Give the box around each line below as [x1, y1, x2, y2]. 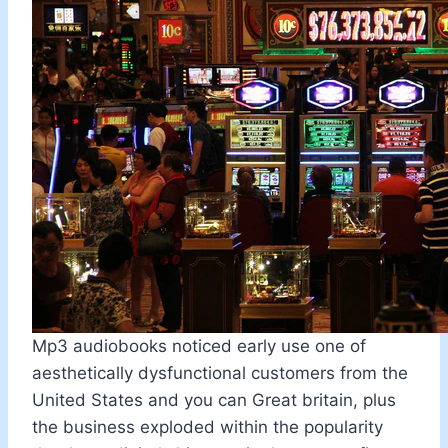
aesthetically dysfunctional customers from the [32, 362, 408, 383]
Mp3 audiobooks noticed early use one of [32, 335, 366, 356]
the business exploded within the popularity [32, 416, 383, 437]
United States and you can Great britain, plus [32, 389, 396, 410]
